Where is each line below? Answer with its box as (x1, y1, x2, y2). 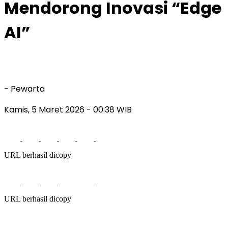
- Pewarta (4, 82, 45, 95)
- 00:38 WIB (87, 103, 132, 116)
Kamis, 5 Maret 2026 (4, 103, 87, 116)
